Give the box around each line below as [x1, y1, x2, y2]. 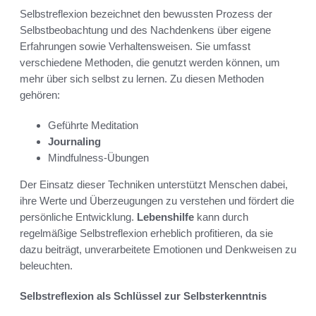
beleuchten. [20, 259, 73, 272]
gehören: [20, 88, 60, 101]
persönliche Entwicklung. [20, 210, 137, 223]
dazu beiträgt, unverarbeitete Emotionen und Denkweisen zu [20, 243, 296, 255]
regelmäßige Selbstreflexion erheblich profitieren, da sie [20, 226, 273, 239]
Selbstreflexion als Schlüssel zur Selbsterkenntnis [20, 289, 267, 302]
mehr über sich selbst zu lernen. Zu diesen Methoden [20, 72, 264, 85]
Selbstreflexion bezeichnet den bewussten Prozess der [20, 7, 272, 20]
